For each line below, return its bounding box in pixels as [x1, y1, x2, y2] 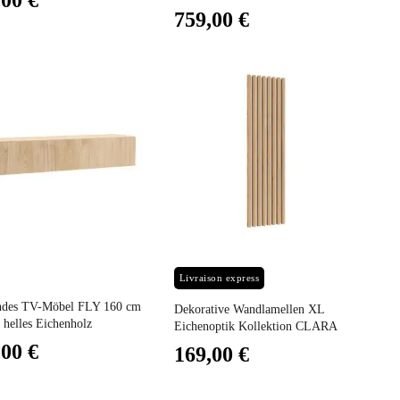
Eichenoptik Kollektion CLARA [173, 319, 337, 333]
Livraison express [179, 271, 260, 283]
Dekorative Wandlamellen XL [173, 302, 324, 316]
